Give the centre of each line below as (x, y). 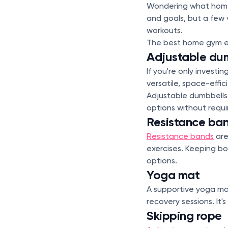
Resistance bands (180, 136)
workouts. (165, 30)
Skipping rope (184, 216)
